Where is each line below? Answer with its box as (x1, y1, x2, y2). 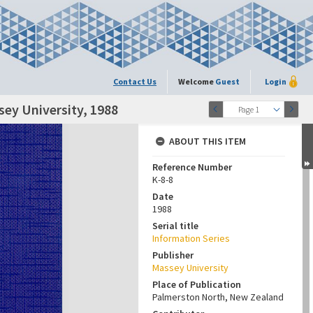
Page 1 (238, 104, 259, 115)
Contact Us (113, 76, 156, 87)
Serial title (152, 219, 198, 232)
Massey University (152, 261, 228, 274)
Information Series (152, 232, 230, 245)
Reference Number (152, 161, 232, 173)
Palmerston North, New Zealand (152, 291, 284, 303)
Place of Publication (152, 278, 241, 291)
